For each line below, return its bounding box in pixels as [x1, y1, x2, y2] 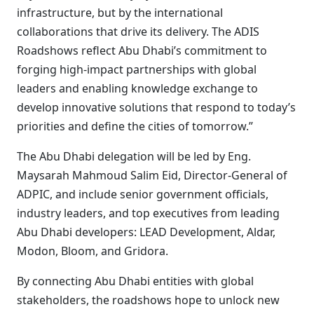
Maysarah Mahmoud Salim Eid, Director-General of [17, 168, 287, 183]
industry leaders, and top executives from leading [17, 205, 280, 221]
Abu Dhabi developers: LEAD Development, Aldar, [17, 224, 275, 240]
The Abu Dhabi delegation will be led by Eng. [17, 149, 251, 164]
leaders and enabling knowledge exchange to [17, 81, 258, 96]
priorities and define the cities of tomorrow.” [17, 118, 253, 134]
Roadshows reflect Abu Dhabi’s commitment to [17, 43, 267, 58]
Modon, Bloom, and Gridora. [17, 243, 168, 259]
